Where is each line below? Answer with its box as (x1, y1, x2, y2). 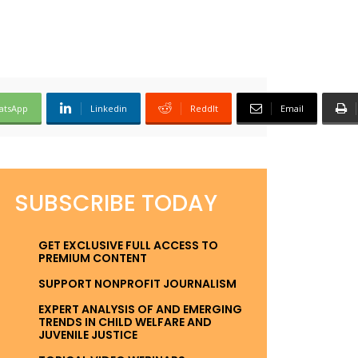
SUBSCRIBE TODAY (14, 187, 217, 219)
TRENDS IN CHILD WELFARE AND (38, 313, 212, 330)
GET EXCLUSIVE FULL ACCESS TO (38, 237, 218, 253)
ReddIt (190, 101, 218, 114)
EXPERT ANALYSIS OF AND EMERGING (38, 300, 242, 317)
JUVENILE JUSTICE (38, 326, 137, 343)
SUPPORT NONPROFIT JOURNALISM (38, 275, 237, 292)
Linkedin (90, 101, 127, 114)
